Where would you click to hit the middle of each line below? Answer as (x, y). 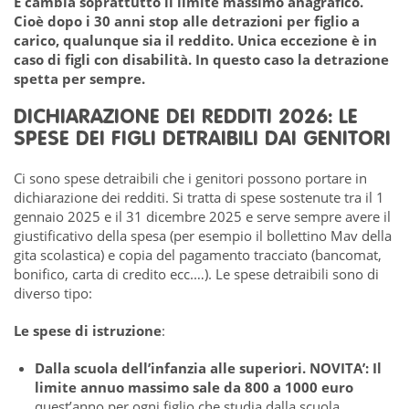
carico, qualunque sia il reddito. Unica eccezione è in (195, 40)
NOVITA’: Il (345, 368)
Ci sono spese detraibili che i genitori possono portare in (190, 178)
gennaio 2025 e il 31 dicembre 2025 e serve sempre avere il (202, 216)
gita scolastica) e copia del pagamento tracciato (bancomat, (198, 255)
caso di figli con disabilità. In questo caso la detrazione (201, 59)
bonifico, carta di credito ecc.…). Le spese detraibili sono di (196, 274)
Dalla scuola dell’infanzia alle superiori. (170, 368)
